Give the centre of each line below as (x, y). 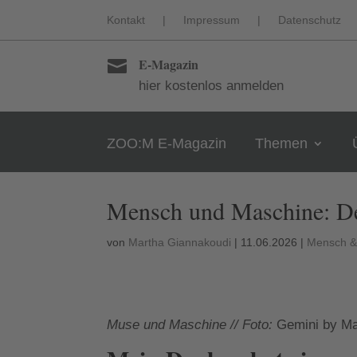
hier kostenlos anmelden (211, 86)
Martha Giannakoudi (180, 242)
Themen (282, 143)
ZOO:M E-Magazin (167, 143)
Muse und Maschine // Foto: (192, 324)
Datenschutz (310, 20)
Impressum (212, 20)
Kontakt (126, 20)
